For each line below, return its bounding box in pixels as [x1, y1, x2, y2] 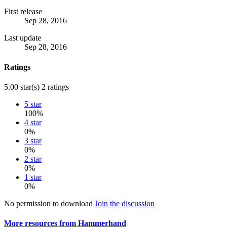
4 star [24, 118, 42, 127]
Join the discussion [95, 199, 155, 208]
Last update [4, 33, 41, 43]
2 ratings [42, 82, 69, 91]
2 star [24, 154, 42, 163]
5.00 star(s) [4, 82, 40, 91]
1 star [24, 172, 42, 181]
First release [4, 7, 42, 16]
